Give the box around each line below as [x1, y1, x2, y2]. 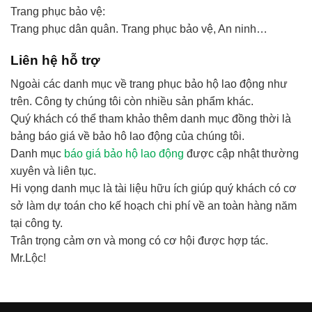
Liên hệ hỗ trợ [10, 52, 100, 68]
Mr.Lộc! [10, 252, 46, 265]
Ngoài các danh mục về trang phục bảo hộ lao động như [10, 78, 288, 91]
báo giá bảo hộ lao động [64, 148, 184, 160]
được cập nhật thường [184, 148, 299, 160]
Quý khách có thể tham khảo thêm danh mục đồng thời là [10, 113, 291, 125]
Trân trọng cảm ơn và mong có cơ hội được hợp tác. [10, 235, 268, 247]
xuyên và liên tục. [10, 165, 96, 178]
